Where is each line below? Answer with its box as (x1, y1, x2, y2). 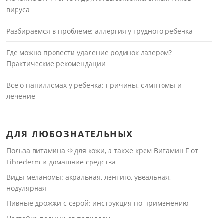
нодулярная (6, 183, 47, 193)
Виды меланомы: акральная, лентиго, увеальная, (6, 172, 171, 182)
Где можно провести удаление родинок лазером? (6, 48, 172, 57)
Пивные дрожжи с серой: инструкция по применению (6, 199, 189, 208)
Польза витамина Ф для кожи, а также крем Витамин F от (6, 146, 199, 156)
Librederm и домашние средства (6, 157, 116, 167)
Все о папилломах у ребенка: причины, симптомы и (6, 80, 182, 90)
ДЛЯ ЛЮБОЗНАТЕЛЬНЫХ (6, 128, 134, 140)
